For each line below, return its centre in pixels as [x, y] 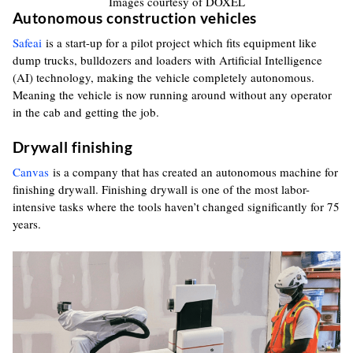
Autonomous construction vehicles [134, 18]
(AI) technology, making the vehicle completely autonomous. [163, 77]
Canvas [30, 172]
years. [26, 224]
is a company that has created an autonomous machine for [193, 172]
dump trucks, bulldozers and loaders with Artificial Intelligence [167, 60]
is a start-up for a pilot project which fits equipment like [179, 43]
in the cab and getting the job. [85, 112]
